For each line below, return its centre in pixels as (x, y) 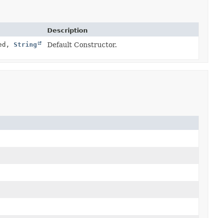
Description (67, 30)
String (25, 44)
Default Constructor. (82, 45)
